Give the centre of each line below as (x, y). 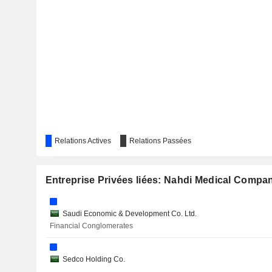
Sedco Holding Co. (94, 259)
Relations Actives (83, 141)
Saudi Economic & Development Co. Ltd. (130, 214)
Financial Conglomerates (91, 226)
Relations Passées (160, 141)
